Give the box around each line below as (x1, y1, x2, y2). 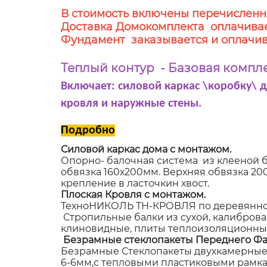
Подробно (61, 124, 115, 136)
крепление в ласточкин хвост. (61, 177, 209, 189)
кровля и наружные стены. (61, 97, 201, 110)
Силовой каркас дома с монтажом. (61, 143, 231, 155)
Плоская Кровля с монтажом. (61, 188, 208, 200)
